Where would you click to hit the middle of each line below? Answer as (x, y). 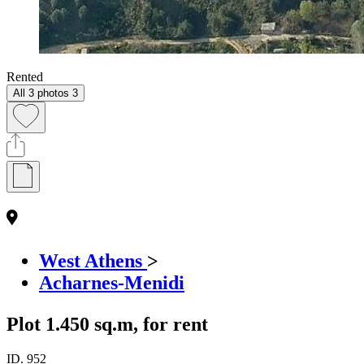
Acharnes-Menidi (112, 282)
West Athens (93, 260)
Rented (25, 76)
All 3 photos (41, 93)
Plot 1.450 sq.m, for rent (107, 324)
